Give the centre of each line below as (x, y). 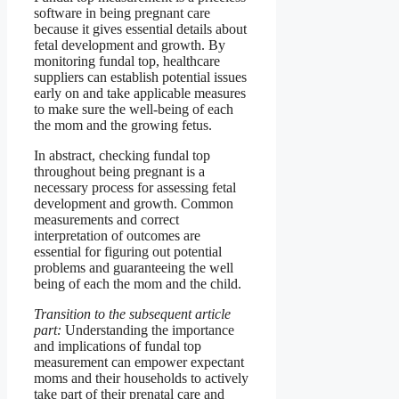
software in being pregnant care (122, 12)
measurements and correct (106, 219)
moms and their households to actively (141, 378)
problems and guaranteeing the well (134, 267)
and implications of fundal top (118, 346)
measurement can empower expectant (139, 362)
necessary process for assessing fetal (135, 187)
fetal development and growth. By (130, 45)
